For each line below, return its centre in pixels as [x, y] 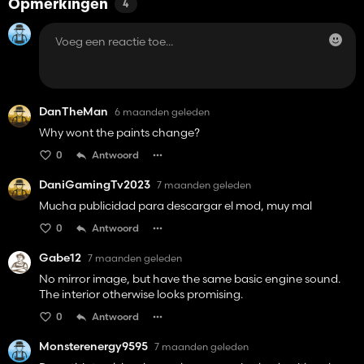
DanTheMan [74, 112]
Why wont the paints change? [119, 133]
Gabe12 [60, 258]
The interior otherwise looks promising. [141, 295]
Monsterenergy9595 [93, 347]
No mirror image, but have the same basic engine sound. [190, 279]
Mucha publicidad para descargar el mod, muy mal [175, 206]
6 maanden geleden [162, 111]
